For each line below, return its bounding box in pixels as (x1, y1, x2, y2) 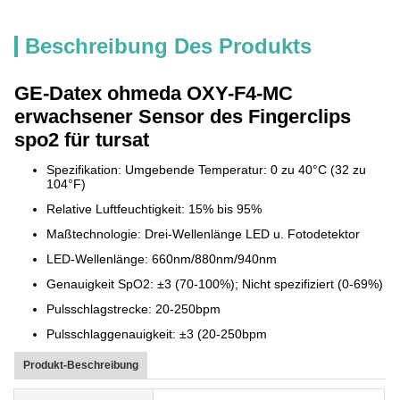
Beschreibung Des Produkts (25, 34, 312, 58)
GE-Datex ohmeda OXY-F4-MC (14, 82, 293, 104)
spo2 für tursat (14, 129, 149, 151)
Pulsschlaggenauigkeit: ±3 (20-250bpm (46, 327, 267, 341)
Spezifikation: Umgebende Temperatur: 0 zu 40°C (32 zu (46, 162, 366, 177)
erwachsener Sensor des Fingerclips (14, 105, 351, 128)
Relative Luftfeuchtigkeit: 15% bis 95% (46, 202, 262, 216)
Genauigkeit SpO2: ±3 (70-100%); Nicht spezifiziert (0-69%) (46, 277, 383, 291)
